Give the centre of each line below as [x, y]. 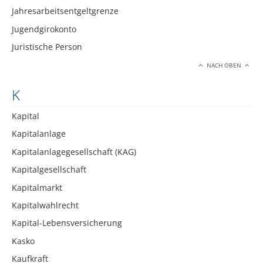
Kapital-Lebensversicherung [67, 223]
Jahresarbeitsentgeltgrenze [65, 11]
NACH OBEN [224, 66]
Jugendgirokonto [44, 29]
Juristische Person [47, 47]
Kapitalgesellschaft [49, 170]
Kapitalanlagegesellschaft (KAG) [74, 151]
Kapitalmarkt [37, 187]
